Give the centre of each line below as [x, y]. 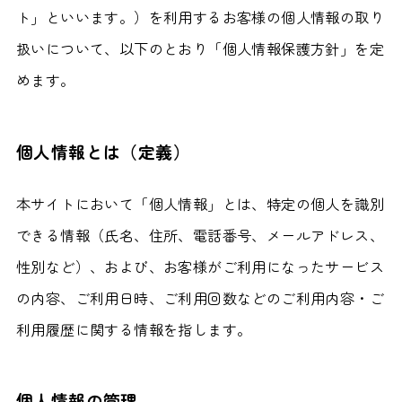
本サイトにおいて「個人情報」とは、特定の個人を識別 [200, 204]
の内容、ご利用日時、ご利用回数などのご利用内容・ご [200, 298]
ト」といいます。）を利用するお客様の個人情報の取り [200, 17]
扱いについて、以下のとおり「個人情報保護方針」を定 [200, 49]
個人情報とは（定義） [103, 151]
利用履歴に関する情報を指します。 [134, 330]
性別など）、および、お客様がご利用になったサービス [200, 267]
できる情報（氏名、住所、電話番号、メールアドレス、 [200, 236]
